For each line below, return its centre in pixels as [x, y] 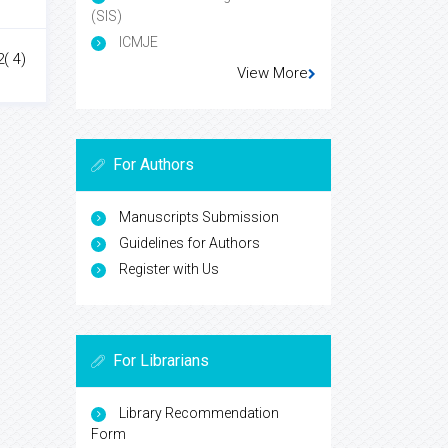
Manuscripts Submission [199, 217]
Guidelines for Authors [189, 243]
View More [272, 73]
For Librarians [161, 361]
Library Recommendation [199, 413]
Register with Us [169, 269]
